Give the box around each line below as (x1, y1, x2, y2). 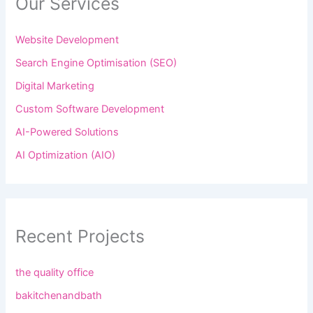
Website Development (15, 34, 119, 47)
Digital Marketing (15, 80, 95, 93)
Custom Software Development (15, 103, 165, 116)
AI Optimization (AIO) (15, 149, 116, 162)
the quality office (15, 265, 94, 279)
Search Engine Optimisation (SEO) (15, 57, 177, 70)
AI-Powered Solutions (15, 126, 119, 139)
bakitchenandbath (15, 289, 103, 302)
